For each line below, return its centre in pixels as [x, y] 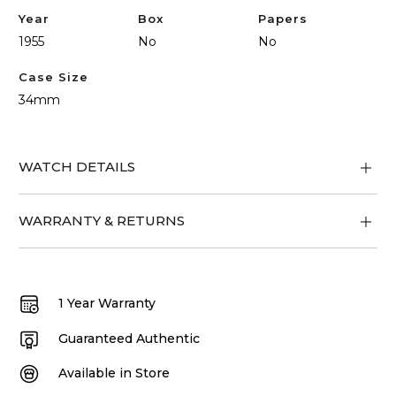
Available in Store [114, 373]
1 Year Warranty [107, 303]
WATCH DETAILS [77, 167]
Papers [282, 19]
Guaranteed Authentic [129, 338]
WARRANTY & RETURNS [102, 221]
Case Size [54, 77]
